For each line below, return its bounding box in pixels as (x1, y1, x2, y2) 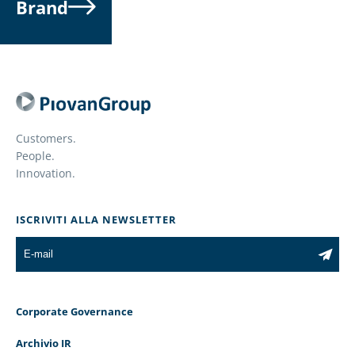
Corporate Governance (16, 303, 133, 319)
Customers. (16, 130, 76, 146)
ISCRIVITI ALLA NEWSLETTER (16, 212, 177, 227)
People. (16, 147, 55, 163)
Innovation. (16, 165, 75, 181)
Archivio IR (16, 335, 71, 350)
